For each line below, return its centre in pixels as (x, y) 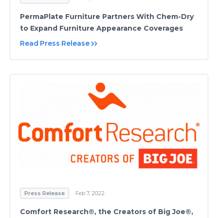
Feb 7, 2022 (90, 193)
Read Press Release (55, 43)
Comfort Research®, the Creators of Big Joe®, (107, 212)
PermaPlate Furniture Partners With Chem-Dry (107, 16)
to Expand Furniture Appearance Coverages (101, 28)
